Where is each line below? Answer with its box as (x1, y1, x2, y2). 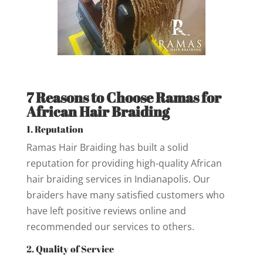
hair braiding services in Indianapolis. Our (26, 172, 210, 186)
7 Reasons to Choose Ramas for (26, 87, 221, 107)
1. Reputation (26, 122, 83, 136)
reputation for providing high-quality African (26, 156, 222, 170)
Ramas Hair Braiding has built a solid (26, 140, 188, 154)
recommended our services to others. (26, 220, 194, 233)
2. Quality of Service (26, 242, 114, 255)
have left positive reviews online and (26, 204, 186, 217)
